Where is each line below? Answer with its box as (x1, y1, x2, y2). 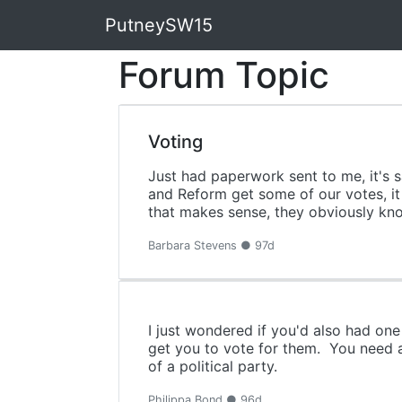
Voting (148, 131, 203, 153)
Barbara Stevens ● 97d (148, 239, 275, 252)
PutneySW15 (105, 14, 213, 36)
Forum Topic (118, 53, 329, 97)
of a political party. (148, 357, 277, 375)
